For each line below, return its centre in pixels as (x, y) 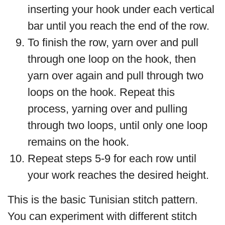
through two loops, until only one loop (118, 125)
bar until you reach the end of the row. (119, 26)
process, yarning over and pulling (107, 108)
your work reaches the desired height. (118, 175)
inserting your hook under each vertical (121, 9)
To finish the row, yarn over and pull (113, 42)
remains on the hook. (78, 142)
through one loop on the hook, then (112, 59)
